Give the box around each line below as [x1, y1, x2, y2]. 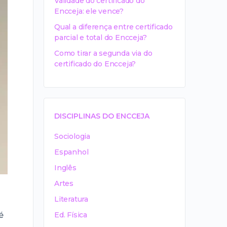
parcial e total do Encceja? [54, 33, 147, 42]
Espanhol [54, 147, 89, 157]
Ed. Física [54, 210, 87, 219]
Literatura [54, 195, 88, 204]
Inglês [54, 163, 77, 172]
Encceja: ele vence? [54, 7, 124, 16]
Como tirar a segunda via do [54, 49, 153, 58]
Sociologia [54, 132, 90, 141]
